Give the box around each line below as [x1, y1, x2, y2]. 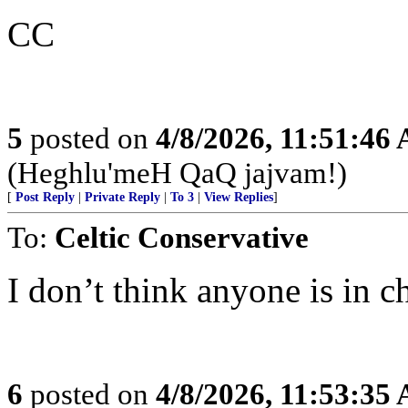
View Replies [204, 190, 273, 204]
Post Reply [15, 190, 75, 204]
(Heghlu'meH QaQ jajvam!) [7, 156, 347, 189]
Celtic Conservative [55, 220, 309, 254]
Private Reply [85, 190, 160, 204]
